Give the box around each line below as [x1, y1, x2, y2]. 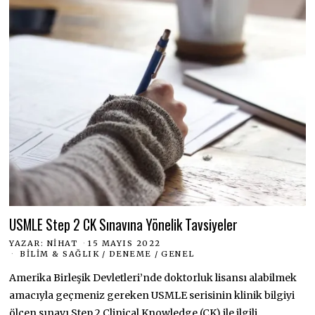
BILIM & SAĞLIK [20, 249, 100, 259]
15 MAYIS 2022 [88, 238, 161, 248]
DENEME [108, 249, 152, 259]
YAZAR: [9, 238, 47, 248]
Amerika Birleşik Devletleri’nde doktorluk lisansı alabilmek [9, 271, 297, 285]
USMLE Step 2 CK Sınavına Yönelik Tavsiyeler [9, 214, 238, 235]
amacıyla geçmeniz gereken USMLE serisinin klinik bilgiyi [9, 289, 295, 302]
